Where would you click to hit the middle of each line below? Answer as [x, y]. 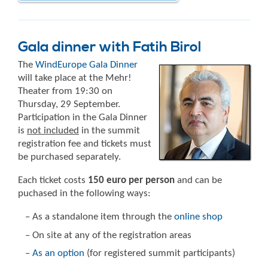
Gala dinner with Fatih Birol [109, 47]
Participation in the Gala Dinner [83, 118]
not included [53, 131]
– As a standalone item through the [100, 217]
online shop [198, 217]
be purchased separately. [69, 157]
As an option [58, 254]
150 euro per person [131, 181]
